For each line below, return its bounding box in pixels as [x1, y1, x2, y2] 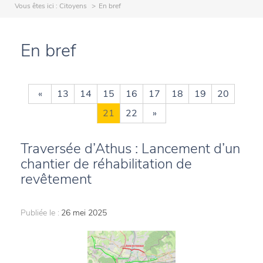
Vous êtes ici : [15, 1, 59, 11]
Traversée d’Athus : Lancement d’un [21, 139, 240, 158]
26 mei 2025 [61, 207, 107, 218]
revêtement [21, 170, 92, 188]
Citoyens [59, 1, 87, 11]
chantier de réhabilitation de [21, 154, 192, 173]
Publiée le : [21, 207, 59, 218]
